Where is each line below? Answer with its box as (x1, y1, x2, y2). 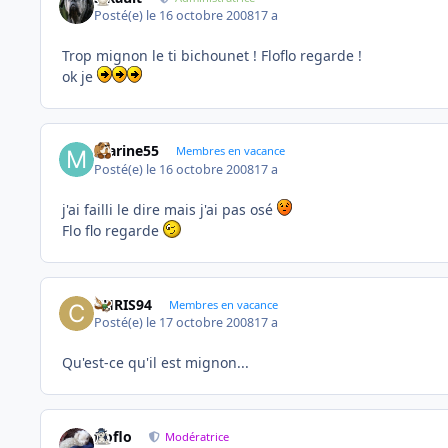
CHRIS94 (94, 294, 153, 314)
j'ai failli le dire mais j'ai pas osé (62, 199, 277, 219)
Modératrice (165, 429, 230, 445)
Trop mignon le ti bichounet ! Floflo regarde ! (62, 46, 362, 66)
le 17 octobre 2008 (146, 314, 255, 332)
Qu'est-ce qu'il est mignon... (62, 353, 249, 373)
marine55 (94, 141, 160, 161)
